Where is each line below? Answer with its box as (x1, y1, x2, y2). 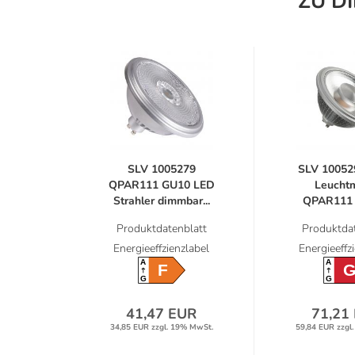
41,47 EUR (126, 304, 197, 324)
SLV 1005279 (127, 162, 196, 177)
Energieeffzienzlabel (113, 241, 209, 256)
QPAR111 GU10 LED (108, 177, 215, 193)
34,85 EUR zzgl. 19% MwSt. (109, 322, 213, 334)
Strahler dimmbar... (113, 193, 210, 208)
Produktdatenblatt (116, 221, 207, 236)
